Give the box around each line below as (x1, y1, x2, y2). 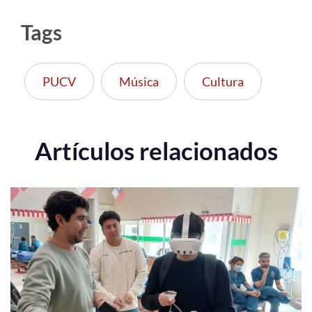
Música (119, 74, 159, 90)
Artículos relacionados (34, 136, 278, 166)
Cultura (202, 74, 244, 90)
